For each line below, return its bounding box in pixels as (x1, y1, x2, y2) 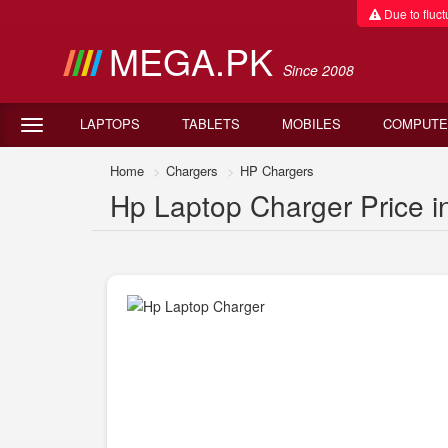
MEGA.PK (108, 35, 283, 86)
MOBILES (282, 114, 341, 133)
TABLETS (182, 114, 240, 133)
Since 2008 (282, 60, 354, 80)
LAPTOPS (80, 114, 140, 133)
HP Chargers (240, 161, 314, 180)
